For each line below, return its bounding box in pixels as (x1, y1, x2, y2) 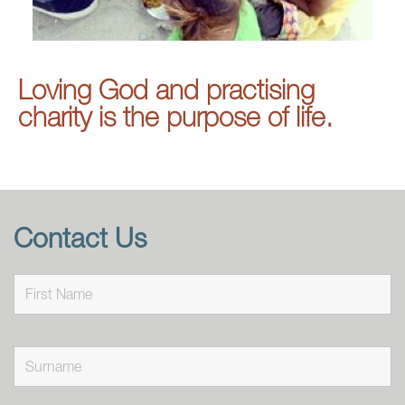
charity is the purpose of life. (18, 100, 333, 133)
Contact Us (14, 221, 146, 253)
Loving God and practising (18, 73, 315, 106)
